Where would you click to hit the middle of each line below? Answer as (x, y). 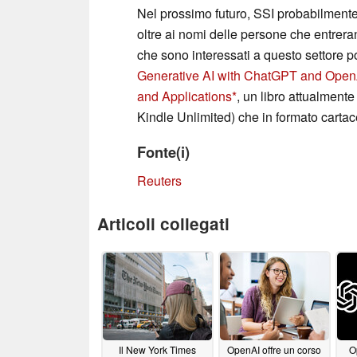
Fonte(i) (163, 151)
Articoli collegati (163, 223)
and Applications (184, 96)
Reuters (159, 180)
